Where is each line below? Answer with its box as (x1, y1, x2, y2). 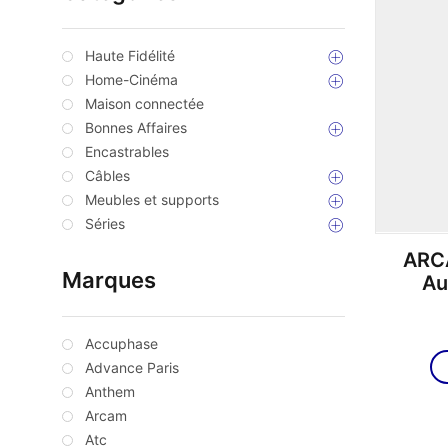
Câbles (85, 167, 130, 185)
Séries (85, 215, 125, 233)
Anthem (85, 383, 135, 401)
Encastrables (85, 143, 169, 161)
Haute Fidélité (85, 47, 175, 65)
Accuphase (85, 335, 158, 353)
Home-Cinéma (85, 71, 178, 89)
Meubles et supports (85, 191, 219, 209)
